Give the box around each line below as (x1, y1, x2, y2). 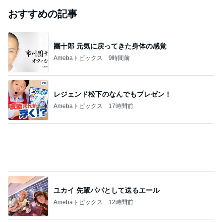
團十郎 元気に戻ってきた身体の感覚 (54, 42, 166, 50)
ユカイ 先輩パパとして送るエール (54, 186, 160, 194)
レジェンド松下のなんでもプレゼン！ (54, 90, 171, 98)
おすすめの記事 (8, 8, 77, 19)
